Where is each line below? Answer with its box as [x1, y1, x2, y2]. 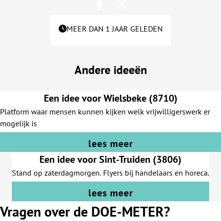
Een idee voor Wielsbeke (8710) [43, 92, 178, 105]
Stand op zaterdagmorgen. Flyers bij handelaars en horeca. [12, 168, 209, 178]
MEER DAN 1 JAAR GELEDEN [66, 24, 163, 34]
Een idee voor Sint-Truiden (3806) [39, 153, 182, 166]
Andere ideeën [74, 62, 147, 77]
